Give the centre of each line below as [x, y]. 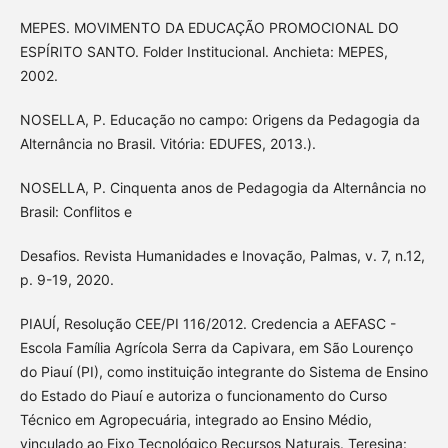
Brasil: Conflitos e [75, 211]
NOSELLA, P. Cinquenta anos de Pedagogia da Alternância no [222, 187]
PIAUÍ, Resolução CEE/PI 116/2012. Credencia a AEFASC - [207, 323]
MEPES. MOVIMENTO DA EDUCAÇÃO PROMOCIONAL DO [209, 27]
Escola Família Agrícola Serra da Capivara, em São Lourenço [216, 347]
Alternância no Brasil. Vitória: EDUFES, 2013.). [167, 143]
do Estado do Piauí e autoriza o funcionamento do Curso [203, 395]
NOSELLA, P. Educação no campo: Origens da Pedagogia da [219, 119]
